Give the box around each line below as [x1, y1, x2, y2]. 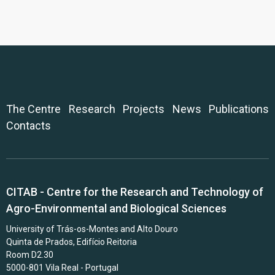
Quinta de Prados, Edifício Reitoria [6, 237, 137, 247]
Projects [123, 103, 165, 115]
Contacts [6, 119, 51, 132]
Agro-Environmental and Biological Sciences [6, 202, 227, 215]
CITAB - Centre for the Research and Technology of [6, 185, 263, 198]
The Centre [6, 103, 61, 115]
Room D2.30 [6, 250, 53, 260]
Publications [209, 103, 269, 115]
